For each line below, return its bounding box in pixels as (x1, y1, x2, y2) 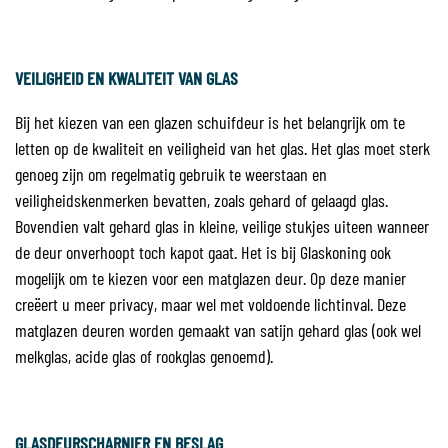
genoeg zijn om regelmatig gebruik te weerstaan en (15, 163, 327, 185)
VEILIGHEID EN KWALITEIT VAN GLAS (15, 67, 242, 89)
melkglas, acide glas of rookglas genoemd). (15, 345, 277, 367)
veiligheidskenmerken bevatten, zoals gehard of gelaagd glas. (15, 189, 388, 211)
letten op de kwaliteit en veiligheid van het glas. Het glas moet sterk (15, 137, 430, 159)
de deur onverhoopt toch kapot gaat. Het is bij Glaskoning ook (15, 241, 391, 263)
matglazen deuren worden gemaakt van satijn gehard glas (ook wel (15, 319, 421, 341)
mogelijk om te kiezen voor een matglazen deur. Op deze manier (15, 267, 406, 289)
